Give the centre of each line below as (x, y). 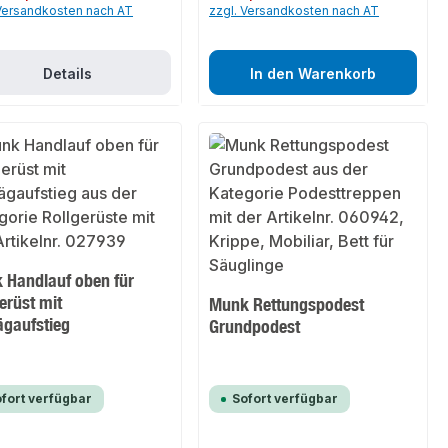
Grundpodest (255, 326)
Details (67, 74)
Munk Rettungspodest (287, 304)
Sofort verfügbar (285, 399)
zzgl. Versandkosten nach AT (294, 11)
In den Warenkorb (313, 74)
